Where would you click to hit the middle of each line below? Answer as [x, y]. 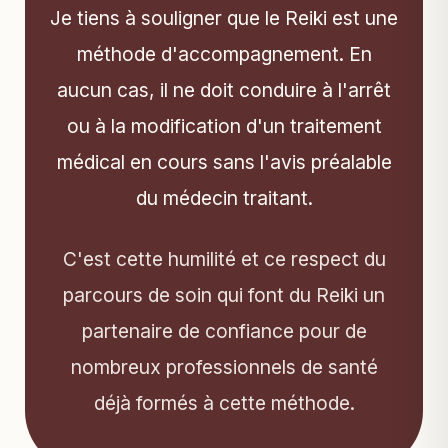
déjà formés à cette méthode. [224, 403]
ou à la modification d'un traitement [224, 126]
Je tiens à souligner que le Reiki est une [224, 18]
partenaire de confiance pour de [224, 331]
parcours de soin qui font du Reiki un [224, 295]
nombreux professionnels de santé [224, 367]
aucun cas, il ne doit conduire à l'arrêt [224, 90]
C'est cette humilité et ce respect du [224, 259]
